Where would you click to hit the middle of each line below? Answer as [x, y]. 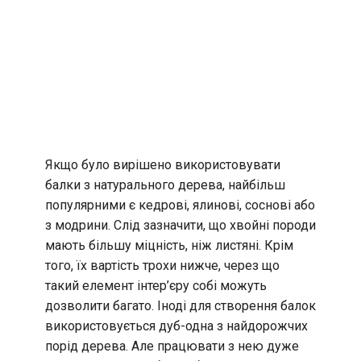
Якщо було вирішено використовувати [163, 165]
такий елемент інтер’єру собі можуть [156, 286]
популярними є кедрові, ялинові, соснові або [180, 205]
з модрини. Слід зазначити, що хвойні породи [180, 226]
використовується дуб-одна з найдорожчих [176, 326]
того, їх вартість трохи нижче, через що [162, 266]
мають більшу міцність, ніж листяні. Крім [169, 246]
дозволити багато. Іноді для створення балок [180, 306]
